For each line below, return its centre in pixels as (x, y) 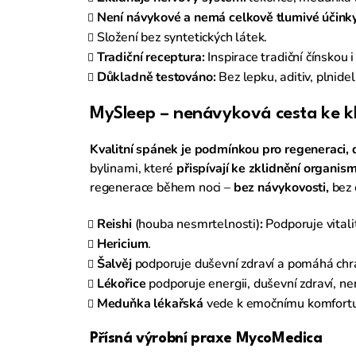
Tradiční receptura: (151, 57)
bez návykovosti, (281, 187)
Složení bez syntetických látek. (182, 37)
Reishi (116, 224)
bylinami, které (133, 168)
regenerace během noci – (162, 187)
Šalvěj (116, 263)
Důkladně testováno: (156, 77)
